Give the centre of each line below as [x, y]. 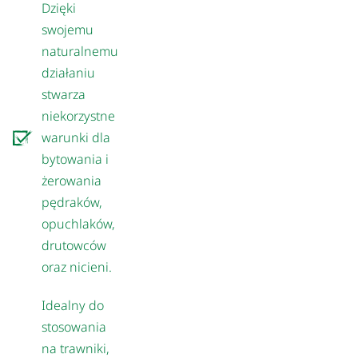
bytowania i [76, 159]
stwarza [64, 94]
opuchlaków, [79, 223]
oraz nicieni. [77, 267]
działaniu [69, 72]
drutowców [74, 245]
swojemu [68, 29]
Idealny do [73, 305]
